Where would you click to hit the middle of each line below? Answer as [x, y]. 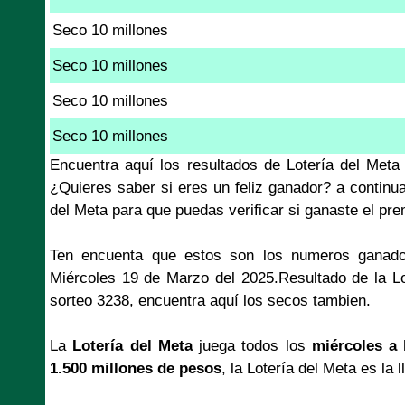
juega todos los [252, 345]
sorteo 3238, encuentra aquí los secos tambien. [210, 300]
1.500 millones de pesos [136, 368]
